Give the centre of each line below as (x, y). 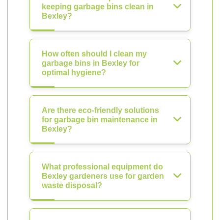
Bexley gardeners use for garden (103, 176)
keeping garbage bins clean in (98, 7)
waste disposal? (72, 185)
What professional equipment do (102, 167)
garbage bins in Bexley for (91, 63)
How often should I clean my (94, 54)
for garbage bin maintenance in (100, 120)
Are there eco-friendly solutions (100, 110)
